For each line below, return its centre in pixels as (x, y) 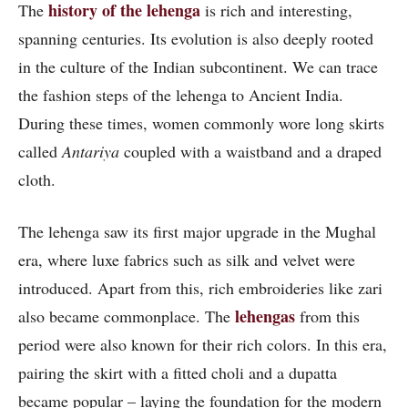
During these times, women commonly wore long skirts (201, 123)
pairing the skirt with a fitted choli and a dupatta (178, 373)
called (40, 152)
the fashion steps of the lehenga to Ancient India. (181, 95)
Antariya (93, 152)
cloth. (37, 180)
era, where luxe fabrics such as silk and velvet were (187, 260)
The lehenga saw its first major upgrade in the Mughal (197, 232)
